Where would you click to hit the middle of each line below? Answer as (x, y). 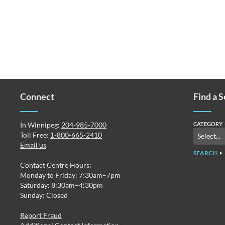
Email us (33, 145)
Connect (37, 96)
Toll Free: (35, 135)
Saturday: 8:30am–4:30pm (62, 185)
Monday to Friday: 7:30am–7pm (70, 175)
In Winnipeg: (41, 125)
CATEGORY (208, 124)
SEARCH (205, 153)
